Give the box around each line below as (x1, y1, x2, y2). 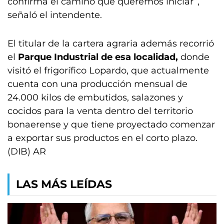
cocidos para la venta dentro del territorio (7, 105, 193, 116)
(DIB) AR (7, 146, 46, 157)
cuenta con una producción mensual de (7, 78, 187, 89)
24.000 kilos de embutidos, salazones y (7, 92, 183, 103)
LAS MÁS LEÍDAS (16, 177, 112, 191)
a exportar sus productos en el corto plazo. (7, 132, 197, 143)
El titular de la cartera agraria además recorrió (7, 38, 214, 49)
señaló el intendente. (7, 9, 102, 20)
